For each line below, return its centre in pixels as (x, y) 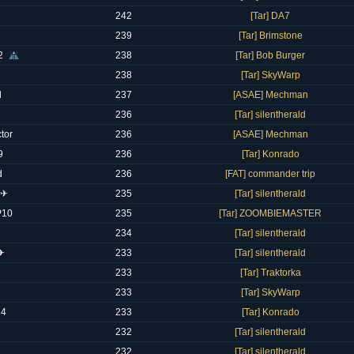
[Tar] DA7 (270, 16)
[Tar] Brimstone (270, 36)
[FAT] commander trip (270, 174)
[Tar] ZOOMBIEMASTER (270, 213)
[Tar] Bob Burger (270, 55)
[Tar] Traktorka (270, 273)
